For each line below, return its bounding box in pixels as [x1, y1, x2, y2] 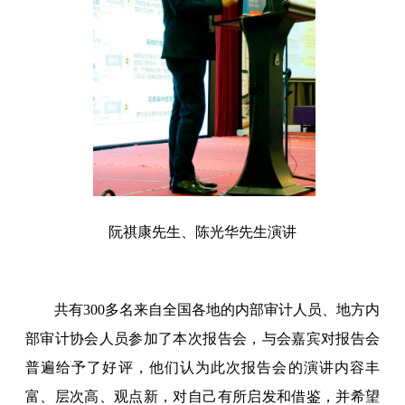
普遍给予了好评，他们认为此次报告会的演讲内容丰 [25, 359, 380, 375]
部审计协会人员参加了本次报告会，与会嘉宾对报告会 [25, 330, 380, 346]
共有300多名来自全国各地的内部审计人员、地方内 [54, 301, 380, 317]
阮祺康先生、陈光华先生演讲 [108, 223, 297, 240]
